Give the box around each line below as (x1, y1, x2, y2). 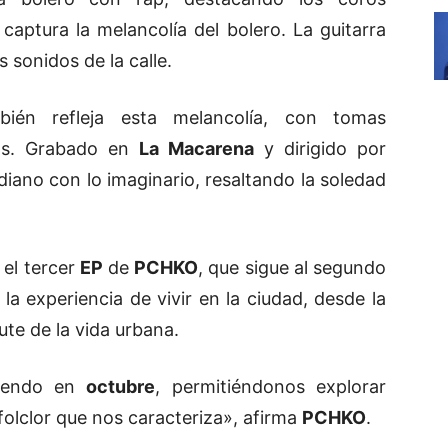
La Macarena (139, 138, 254, 160)
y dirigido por (254, 138, 386, 160)
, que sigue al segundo (198, 257, 387, 279)
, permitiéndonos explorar (155, 376, 386, 398)
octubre (86, 376, 156, 398)
